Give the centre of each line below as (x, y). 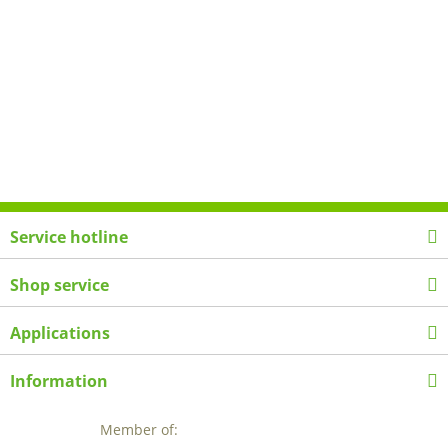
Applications (60, 332)
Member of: (139, 429)
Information (59, 380)
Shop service (59, 285)
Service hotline (69, 237)
